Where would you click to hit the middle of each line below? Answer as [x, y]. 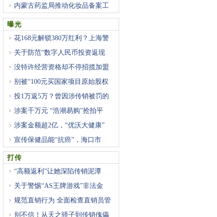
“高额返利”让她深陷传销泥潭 [58, 171]
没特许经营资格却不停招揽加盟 [62, 67]
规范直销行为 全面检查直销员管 [62, 200]
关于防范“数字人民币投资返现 [60, 53]
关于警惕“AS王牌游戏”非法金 [59, 186]
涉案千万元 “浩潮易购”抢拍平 [59, 111]
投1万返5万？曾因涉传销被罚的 [62, 96]
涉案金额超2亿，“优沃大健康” [59, 125]
